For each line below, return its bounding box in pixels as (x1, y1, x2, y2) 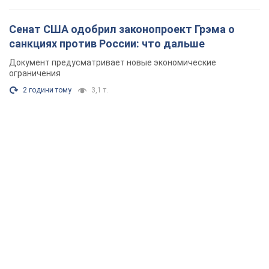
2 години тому (23, 85, 71, 94)
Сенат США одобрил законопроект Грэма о (9, 22, 235, 35)
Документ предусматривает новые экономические (9, 57, 216, 67)
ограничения (9, 68, 61, 78)
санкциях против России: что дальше (9, 37, 205, 50)
